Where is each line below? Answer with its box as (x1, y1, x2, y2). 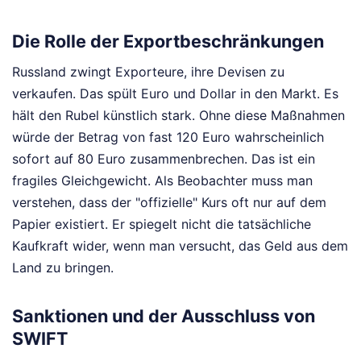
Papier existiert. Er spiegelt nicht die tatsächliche (12, 215, 311, 232)
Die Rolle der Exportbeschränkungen (12, 30, 324, 52)
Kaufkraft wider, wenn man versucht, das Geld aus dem (12, 237, 348, 254)
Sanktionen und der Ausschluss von (12, 305, 315, 326)
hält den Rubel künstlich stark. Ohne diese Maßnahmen (12, 106, 345, 123)
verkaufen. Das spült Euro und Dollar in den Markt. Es (12, 85, 338, 102)
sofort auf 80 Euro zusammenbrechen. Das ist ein (12, 150, 315, 167)
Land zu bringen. (12, 259, 114, 276)
